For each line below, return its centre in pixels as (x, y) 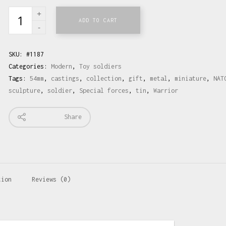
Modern (62, 66)
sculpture (25, 90)
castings (65, 78)
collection (104, 78)
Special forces (104, 90)
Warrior (166, 90)
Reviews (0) (51, 179)
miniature (191, 78)
